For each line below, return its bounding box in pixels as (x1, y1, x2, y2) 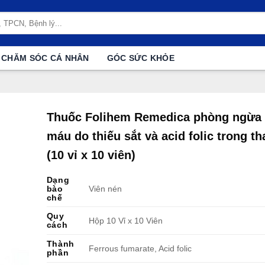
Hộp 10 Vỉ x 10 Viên (88, 216, 163, 226)
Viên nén (88, 184, 122, 194)
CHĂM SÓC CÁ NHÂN (1, 53, 89, 63)
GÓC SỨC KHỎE (106, 53, 175, 63)
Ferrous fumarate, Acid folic (88, 244, 192, 254)
